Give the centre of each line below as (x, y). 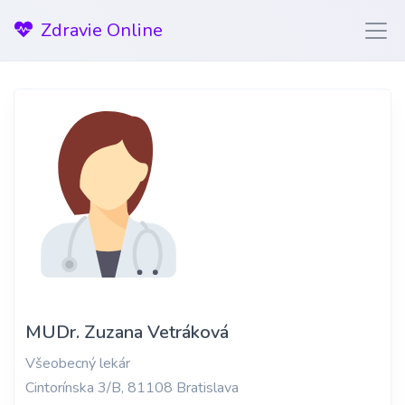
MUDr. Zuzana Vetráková (127, 333)
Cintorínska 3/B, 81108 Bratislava (132, 388)
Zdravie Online (102, 30)
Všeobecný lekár (78, 364)
